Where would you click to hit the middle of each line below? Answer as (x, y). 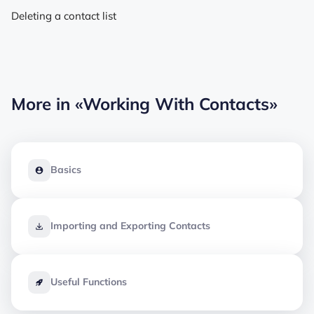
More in (43, 103)
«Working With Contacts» (176, 103)
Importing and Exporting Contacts (130, 226)
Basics (66, 170)
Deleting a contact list (64, 15)
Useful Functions (89, 282)
